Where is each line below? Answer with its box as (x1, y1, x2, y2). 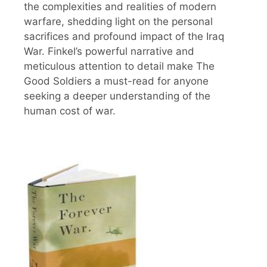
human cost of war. (24, 105, 116, 117)
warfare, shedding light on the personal (24, 15, 213, 28)
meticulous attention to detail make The (24, 60, 215, 73)
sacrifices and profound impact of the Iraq (24, 30, 224, 43)
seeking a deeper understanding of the (24, 90, 210, 103)
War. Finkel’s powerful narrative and (24, 45, 194, 58)
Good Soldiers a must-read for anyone (24, 75, 209, 88)
